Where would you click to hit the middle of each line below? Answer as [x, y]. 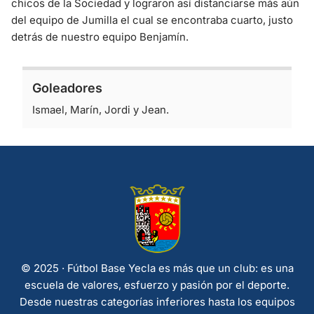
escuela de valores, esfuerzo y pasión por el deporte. [157, 285]
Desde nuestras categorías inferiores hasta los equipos [157, 302]
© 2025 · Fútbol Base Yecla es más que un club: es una [157, 268]
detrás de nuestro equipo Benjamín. [100, 36]
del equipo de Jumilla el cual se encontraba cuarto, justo [152, 20]
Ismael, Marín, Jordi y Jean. [101, 109]
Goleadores [67, 88]
